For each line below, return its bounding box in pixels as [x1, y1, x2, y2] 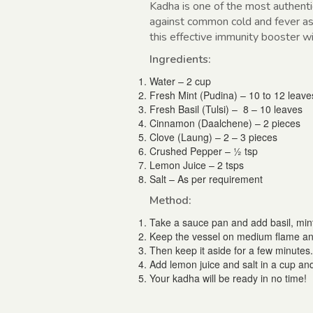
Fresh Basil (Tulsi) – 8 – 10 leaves [150, 102, 303, 117]
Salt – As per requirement [150, 172, 263, 187]
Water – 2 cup [150, 74, 211, 89]
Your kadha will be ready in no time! [150, 271, 307, 286]
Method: [150, 193, 191, 209]
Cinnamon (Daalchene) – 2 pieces [150, 116, 300, 131]
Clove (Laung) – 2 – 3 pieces [150, 130, 277, 145]
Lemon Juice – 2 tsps [150, 158, 244, 173]
